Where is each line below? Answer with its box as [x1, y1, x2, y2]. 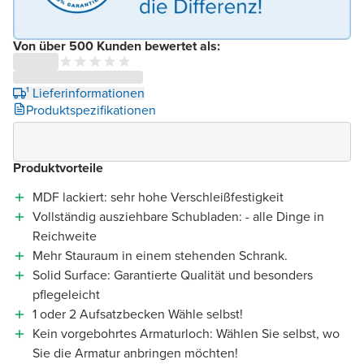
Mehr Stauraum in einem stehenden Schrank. [32, 245, 288, 265]
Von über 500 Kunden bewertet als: [13, 36, 220, 55]
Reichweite [32, 226, 97, 245]
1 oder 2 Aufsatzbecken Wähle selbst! [32, 304, 243, 323]
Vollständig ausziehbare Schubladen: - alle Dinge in [32, 206, 324, 226]
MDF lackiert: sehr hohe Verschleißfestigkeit [32, 187, 284, 206]
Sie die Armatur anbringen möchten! [32, 343, 238, 362]
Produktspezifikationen [26, 100, 156, 119]
